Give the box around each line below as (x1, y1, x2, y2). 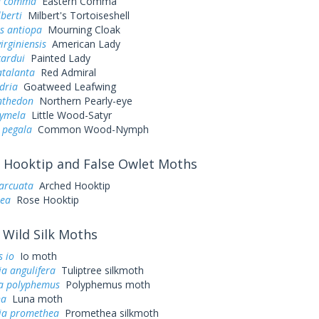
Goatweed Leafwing (17, 80, 116, 93)
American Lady (46, 37, 120, 51)
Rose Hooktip (10, 193, 79, 206)
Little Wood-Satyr (25, 108, 112, 122)
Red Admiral (34, 66, 96, 79)
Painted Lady (24, 51, 90, 65)
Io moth (14, 249, 57, 263)
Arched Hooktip (33, 179, 110, 192)
